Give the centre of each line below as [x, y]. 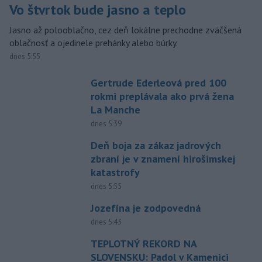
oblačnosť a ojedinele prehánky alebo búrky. [94, 43]
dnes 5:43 [106, 222]
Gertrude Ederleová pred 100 [158, 83]
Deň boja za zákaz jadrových [156, 146]
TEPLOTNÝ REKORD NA [143, 244]
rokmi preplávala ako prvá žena [162, 96]
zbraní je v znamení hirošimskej [163, 159]
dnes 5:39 [106, 124]
